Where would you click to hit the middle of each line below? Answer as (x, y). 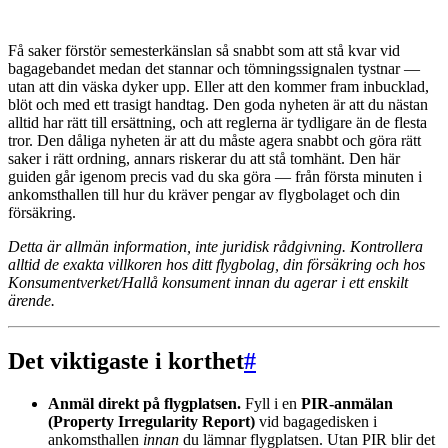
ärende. (31, 300)
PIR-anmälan (347, 403)
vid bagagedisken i (316, 421)
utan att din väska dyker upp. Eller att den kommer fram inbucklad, (218, 86)
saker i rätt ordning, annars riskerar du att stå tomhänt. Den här (204, 158)
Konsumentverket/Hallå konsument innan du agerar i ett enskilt (208, 282)
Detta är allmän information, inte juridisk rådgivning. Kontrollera (215, 246)
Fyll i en (271, 403)
